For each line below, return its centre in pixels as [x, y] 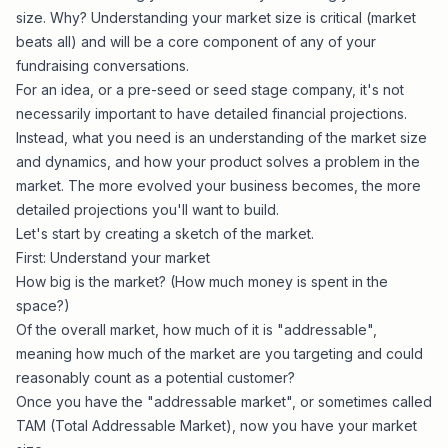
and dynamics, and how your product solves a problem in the [218, 161]
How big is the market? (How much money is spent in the [202, 281]
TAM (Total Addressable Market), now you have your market [216, 425]
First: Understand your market [113, 257]
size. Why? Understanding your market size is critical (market [216, 17]
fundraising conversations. [102, 65]
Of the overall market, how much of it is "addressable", [196, 329]
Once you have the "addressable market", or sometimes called [224, 401]
